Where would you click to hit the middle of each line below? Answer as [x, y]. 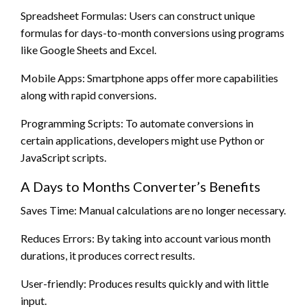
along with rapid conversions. [88, 95]
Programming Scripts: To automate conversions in [137, 123]
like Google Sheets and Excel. [88, 50]
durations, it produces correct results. [108, 256]
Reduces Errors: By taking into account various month [146, 238]
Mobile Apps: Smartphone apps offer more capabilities [149, 78]
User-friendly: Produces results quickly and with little [145, 284]
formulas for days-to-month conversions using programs [152, 33]
